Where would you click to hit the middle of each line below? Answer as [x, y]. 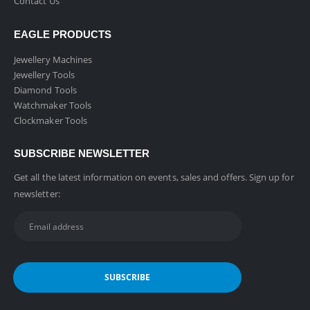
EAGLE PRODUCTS [63, 34]
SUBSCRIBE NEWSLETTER [82, 154]
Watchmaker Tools [53, 105]
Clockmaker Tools [51, 120]
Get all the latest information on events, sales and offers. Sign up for [154, 177]
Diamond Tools [45, 90]
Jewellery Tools [44, 74]
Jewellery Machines [53, 59]
